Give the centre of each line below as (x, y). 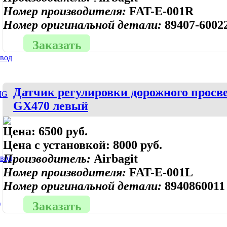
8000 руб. (138, 145)
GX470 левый (51, 106)
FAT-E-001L (161, 172)
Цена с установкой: (58, 145)
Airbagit (116, 159)
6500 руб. (63, 131)
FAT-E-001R (161, 11)
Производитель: (48, 159)
